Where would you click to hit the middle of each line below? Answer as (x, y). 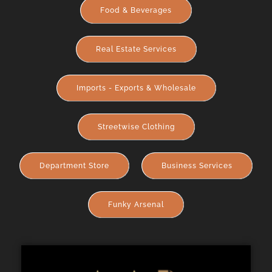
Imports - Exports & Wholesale (136, 88)
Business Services (197, 166)
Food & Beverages (136, 10)
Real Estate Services (136, 49)
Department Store (74, 166)
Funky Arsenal (136, 205)
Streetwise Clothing (136, 127)
